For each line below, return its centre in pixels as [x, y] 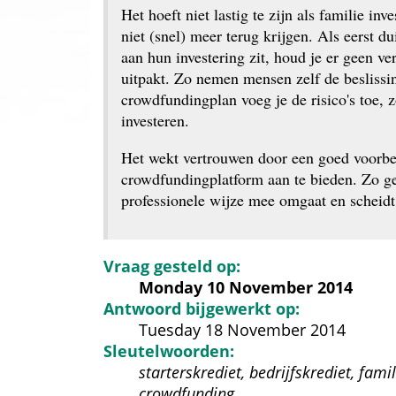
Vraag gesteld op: [172, 266]
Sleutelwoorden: [169, 351]
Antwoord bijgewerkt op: [202, 308]
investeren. [155, 120]
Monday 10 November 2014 [246, 287]
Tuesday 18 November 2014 [242, 330]
